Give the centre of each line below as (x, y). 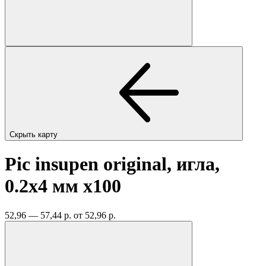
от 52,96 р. (95, 215)
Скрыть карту (35, 134)
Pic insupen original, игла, (112, 164)
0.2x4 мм (44, 186)
